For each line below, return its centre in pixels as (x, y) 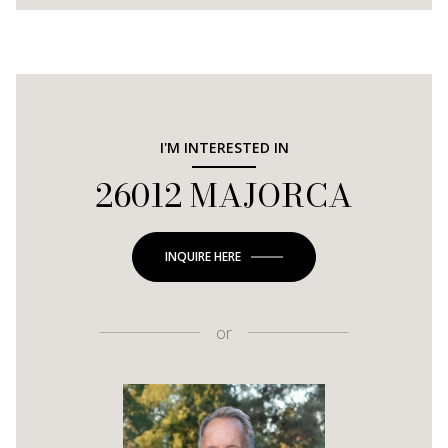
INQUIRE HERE (203, 256)
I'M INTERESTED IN (224, 147)
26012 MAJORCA (224, 195)
